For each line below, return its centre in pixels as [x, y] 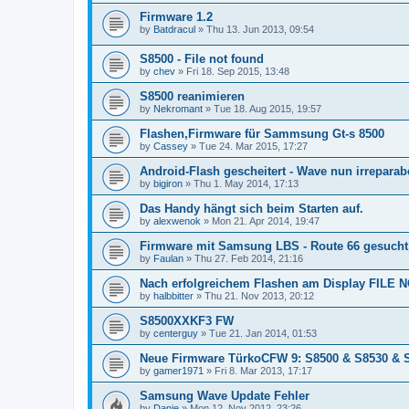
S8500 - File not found [202, 59]
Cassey [171, 147]
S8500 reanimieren [192, 97]
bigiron [168, 184]
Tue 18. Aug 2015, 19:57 [267, 109]
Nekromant [178, 109]
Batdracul [174, 29]
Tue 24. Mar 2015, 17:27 [253, 147]
